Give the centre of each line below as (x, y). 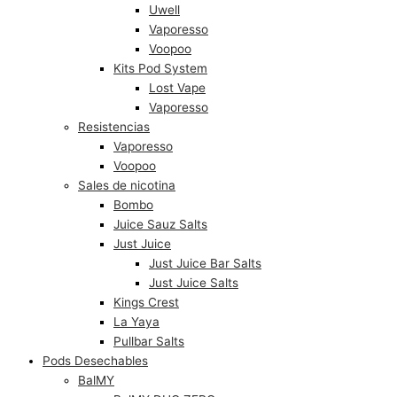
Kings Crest (146, 302)
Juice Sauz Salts (160, 224)
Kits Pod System (160, 68)
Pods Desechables (95, 360)
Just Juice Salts (194, 282)
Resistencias (114, 126)
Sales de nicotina (127, 185)
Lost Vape (177, 87)
